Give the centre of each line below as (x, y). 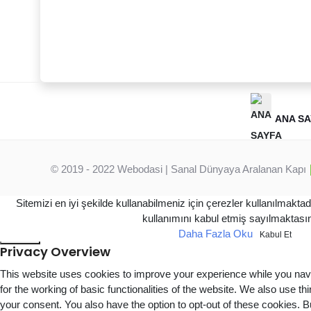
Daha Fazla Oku (216, 233)
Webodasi (140, 169)
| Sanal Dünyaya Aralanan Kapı (236, 169)
